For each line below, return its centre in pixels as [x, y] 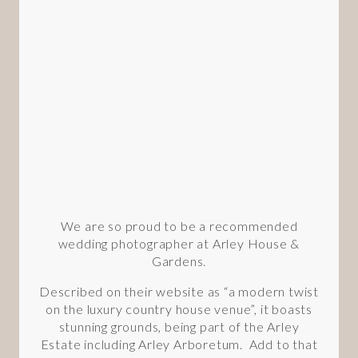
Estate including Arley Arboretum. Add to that [179, 344]
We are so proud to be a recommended [179, 225]
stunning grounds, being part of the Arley [179, 326]
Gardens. [179, 261]
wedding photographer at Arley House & [179, 243]
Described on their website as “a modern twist [179, 291]
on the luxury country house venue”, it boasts [179, 308]
